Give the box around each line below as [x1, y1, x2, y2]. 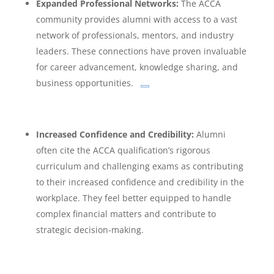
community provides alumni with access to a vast [35, 13, 237, 25]
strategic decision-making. [35, 223, 144, 235]
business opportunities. [35, 76, 133, 89]
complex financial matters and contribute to [35, 207, 216, 220]
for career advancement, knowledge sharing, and [35, 61, 238, 73]
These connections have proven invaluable [68, 45, 246, 57]
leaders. [35, 45, 69, 57]
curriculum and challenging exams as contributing [35, 160, 243, 172]
